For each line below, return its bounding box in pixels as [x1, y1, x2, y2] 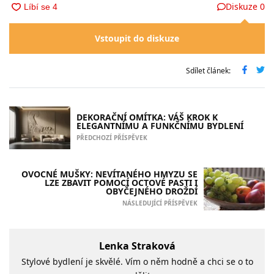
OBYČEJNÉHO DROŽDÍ [106, 185, 198, 197]
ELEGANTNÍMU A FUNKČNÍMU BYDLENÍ [76, 119, 243, 131]
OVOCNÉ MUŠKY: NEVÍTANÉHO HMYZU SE [21, 168, 198, 180]
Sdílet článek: [186, 65, 231, 76]
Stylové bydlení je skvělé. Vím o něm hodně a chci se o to [21, 256, 253, 268]
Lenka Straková [98, 239, 176, 253]
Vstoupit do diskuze [95, 32, 179, 45]
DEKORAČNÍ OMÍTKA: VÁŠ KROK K [76, 111, 218, 123]
